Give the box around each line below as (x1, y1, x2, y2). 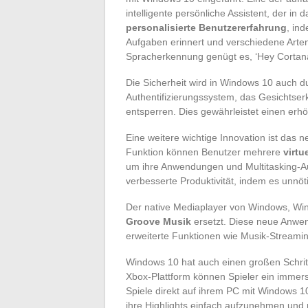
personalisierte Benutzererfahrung (126, 21, 287, 33)
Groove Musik (126, 215, 191, 227)
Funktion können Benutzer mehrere (126, 146, 283, 157)
